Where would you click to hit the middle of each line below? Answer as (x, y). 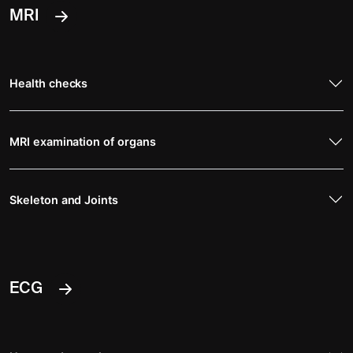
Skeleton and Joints (64, 199)
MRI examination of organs (83, 142)
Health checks (49, 84)
